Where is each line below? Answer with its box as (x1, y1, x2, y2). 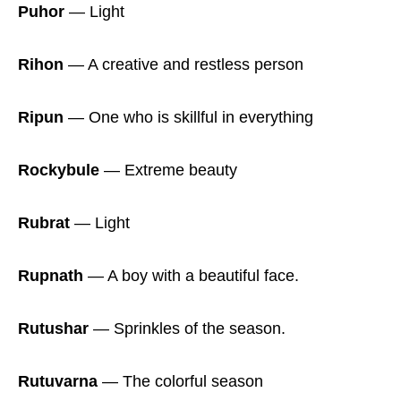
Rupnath (18, 267, 83, 286)
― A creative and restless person (64, 55, 303, 74)
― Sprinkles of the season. (89, 320, 286, 338)
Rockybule (18, 161, 99, 180)
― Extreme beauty (99, 161, 237, 180)
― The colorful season (98, 372, 263, 391)
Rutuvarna (18, 372, 98, 391)
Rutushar (18, 320, 89, 338)
